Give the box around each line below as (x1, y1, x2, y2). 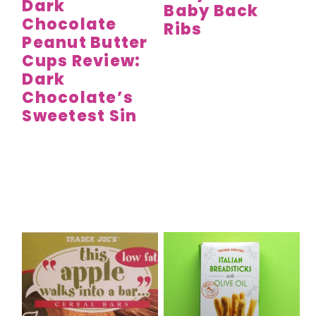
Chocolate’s (22, 87, 133, 109)
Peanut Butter (22, 32, 148, 54)
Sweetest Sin (22, 105, 138, 128)
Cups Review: (22, 50, 141, 73)
